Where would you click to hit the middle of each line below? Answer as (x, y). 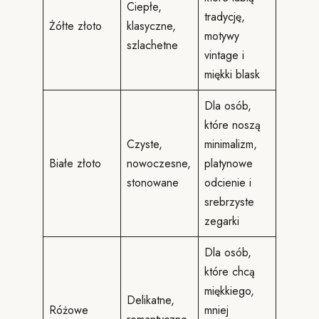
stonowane (153, 183)
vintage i (224, 55)
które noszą (232, 125)
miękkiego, (229, 291)
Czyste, (145, 144)
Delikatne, (151, 300)
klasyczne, (151, 26)
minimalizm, (231, 144)
